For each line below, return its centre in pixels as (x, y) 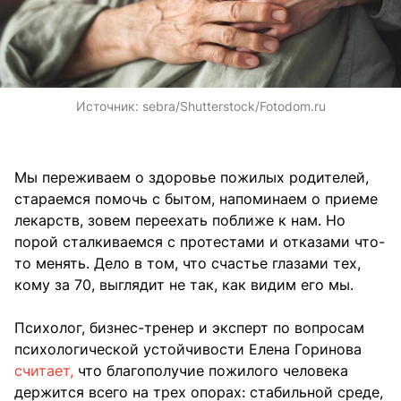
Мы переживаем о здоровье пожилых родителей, (192, 178)
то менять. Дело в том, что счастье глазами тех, (188, 264)
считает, (44, 371)
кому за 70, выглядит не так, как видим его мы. (184, 285)
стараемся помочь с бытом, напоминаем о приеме (196, 199)
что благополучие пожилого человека (211, 371)
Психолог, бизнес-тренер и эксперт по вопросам (189, 328)
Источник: (109, 107)
